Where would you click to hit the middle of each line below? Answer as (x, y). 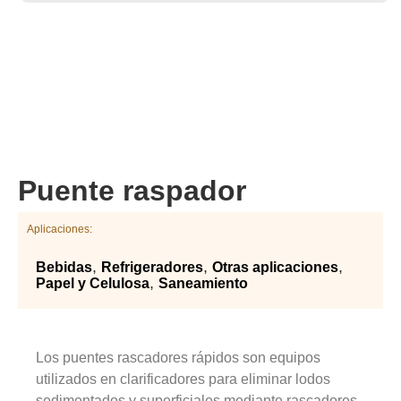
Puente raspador (132, 190)
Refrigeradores (152, 267)
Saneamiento (203, 283)
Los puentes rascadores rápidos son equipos (179, 357)
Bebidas (64, 267)
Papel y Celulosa (93, 283)
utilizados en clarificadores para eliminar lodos (183, 379)
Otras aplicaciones (275, 267)
